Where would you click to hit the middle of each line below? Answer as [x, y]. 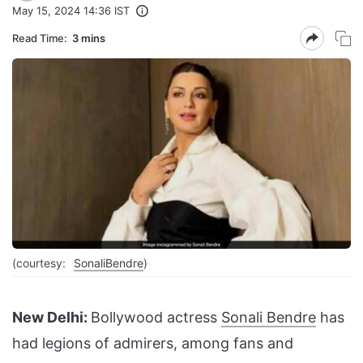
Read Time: [40, 38]
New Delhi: [50, 318]
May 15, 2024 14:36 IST [71, 11]
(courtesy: [41, 263]
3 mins [89, 38]
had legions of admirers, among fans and [153, 344]
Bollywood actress [156, 318]
